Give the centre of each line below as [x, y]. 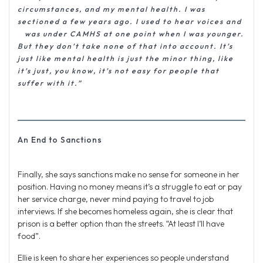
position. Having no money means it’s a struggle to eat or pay [130, 187]
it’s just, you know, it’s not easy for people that [119, 71]
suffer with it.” [50, 83]
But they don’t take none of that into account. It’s [125, 46]
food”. [29, 236]
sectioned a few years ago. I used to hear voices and [130, 22]
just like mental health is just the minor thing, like [126, 59]
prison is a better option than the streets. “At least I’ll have [121, 224]
